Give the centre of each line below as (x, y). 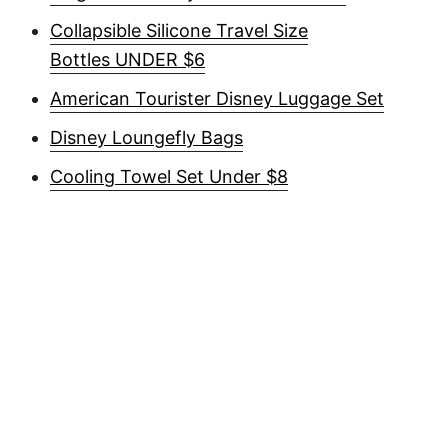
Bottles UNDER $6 (127, 59)
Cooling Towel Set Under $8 (169, 176)
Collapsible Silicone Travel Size (179, 30)
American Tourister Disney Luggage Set (217, 98)
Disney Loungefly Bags (146, 137)
